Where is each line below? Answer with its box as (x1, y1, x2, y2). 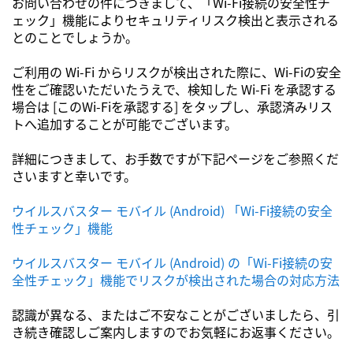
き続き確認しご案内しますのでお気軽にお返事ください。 (12, 322, 340, 341)
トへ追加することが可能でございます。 (12, 114, 237, 133)
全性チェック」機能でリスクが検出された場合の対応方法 (12, 270, 340, 289)
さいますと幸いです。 (12, 166, 136, 185)
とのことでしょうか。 (12, 28, 138, 46)
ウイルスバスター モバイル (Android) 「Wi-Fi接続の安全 (12, 201, 333, 220)
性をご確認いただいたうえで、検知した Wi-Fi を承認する (12, 80, 336, 98)
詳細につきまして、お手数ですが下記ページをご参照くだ (12, 149, 339, 168)
